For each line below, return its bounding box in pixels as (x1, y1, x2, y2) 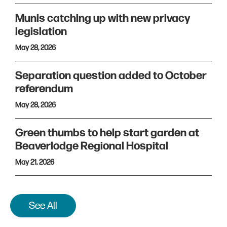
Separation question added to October (15, 69, 207, 83)
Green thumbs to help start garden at (15, 126, 199, 140)
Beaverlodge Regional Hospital (15, 139, 170, 154)
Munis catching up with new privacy (15, 12, 190, 26)
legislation (15, 25, 67, 39)
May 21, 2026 (15, 158, 54, 168)
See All (29, 200, 57, 212)
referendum (15, 82, 75, 96)
